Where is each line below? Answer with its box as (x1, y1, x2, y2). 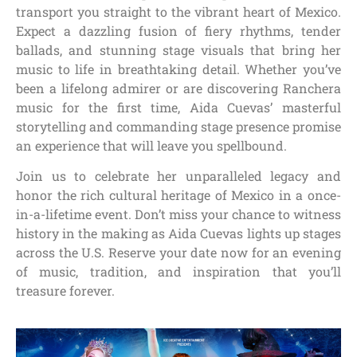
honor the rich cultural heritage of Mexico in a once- (16, 186, 341, 204)
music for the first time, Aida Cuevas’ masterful (16, 99, 341, 116)
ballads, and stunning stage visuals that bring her (16, 41, 341, 59)
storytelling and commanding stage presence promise (16, 118, 341, 135)
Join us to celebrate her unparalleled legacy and (16, 167, 341, 185)
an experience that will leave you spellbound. (16, 137, 287, 155)
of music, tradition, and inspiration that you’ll (16, 263, 341, 280)
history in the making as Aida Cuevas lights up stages (16, 225, 341, 242)
